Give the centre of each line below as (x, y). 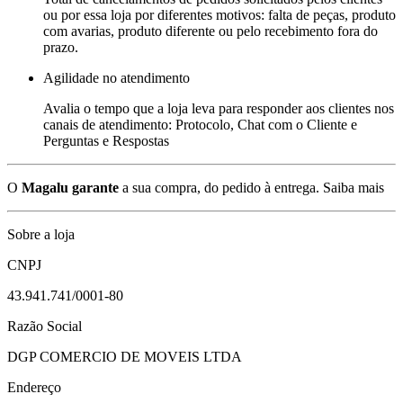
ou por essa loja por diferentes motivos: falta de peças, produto (219, 14)
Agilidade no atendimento (116, 77)
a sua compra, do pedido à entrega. (219, 187)
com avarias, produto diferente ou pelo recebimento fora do (210, 31)
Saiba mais (354, 187)
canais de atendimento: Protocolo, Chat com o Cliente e (200, 124)
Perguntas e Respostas (106, 140)
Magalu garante (70, 187)
